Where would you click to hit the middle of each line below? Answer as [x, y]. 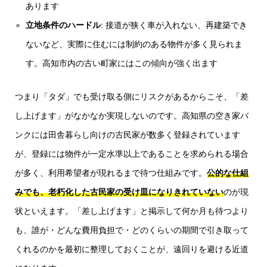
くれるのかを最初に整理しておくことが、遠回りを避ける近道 [132, 249]
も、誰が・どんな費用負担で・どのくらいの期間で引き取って [132, 230]
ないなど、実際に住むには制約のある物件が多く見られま [134, 44]
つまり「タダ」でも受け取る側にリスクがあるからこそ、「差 [132, 97]
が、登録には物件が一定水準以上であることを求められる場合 [132, 154]
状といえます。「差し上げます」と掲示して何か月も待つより [132, 211]
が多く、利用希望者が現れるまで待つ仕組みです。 [111, 173]
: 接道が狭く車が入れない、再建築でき [174, 25]
